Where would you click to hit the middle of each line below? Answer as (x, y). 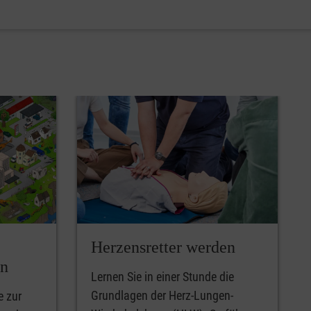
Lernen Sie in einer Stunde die (162, 276)
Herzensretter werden (163, 247)
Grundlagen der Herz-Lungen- (162, 295)
